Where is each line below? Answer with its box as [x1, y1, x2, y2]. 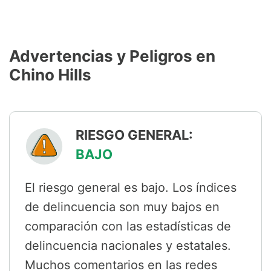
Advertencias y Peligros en [9, 47, 215, 66]
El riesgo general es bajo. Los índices [25, 180, 237, 195]
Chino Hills [9, 65, 91, 85]
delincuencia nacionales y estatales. [25, 238, 231, 253]
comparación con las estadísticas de [25, 219, 231, 234]
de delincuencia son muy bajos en [25, 200, 220, 215]
